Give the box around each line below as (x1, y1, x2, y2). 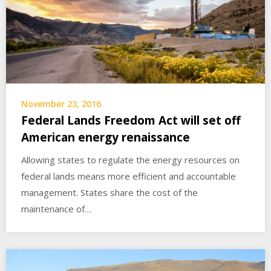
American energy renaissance (21, 129, 190, 146)
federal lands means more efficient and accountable (21, 170, 236, 183)
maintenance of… (21, 203, 91, 215)
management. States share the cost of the (21, 186, 198, 199)
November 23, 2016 (21, 98, 101, 110)
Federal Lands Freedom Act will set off (21, 113, 241, 129)
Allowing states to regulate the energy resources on (21, 154, 240, 166)
